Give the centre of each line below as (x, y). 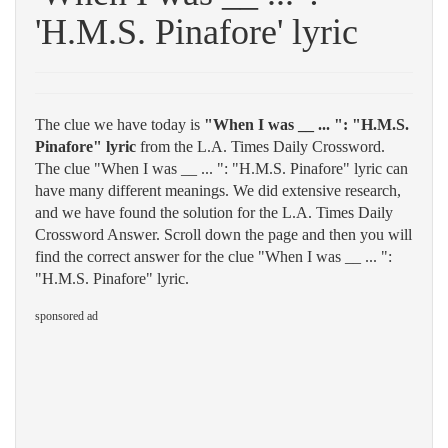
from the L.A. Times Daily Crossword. (260, 146)
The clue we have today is (119, 124)
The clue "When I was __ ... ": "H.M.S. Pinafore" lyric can (221, 168)
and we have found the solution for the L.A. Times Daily (214, 212)
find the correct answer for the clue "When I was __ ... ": (213, 256)
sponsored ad (66, 316)
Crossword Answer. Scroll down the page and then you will (223, 234)
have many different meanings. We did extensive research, (218, 190)
